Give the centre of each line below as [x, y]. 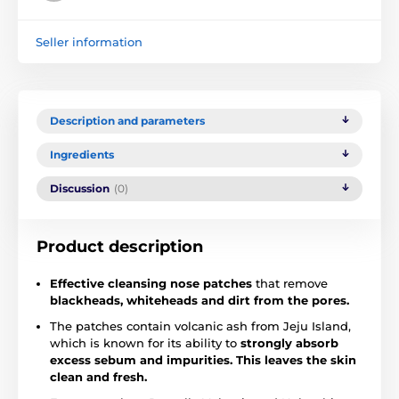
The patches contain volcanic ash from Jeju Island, [200, 326]
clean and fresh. [98, 376]
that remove [290, 283]
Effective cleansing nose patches [151, 283]
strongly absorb [289, 342]
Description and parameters [127, 120]
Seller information [89, 41]
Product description [120, 246]
